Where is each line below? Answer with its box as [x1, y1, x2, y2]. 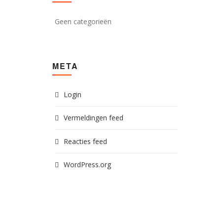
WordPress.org [64, 160, 111, 170]
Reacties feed [64, 136, 107, 146]
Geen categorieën [55, 17, 111, 26]
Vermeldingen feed [64, 113, 123, 123]
